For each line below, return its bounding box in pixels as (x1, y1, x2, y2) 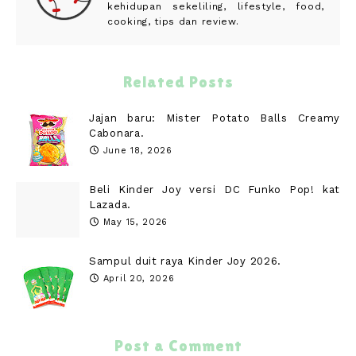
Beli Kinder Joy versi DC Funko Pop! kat (89, 184, 340, 196)
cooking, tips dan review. (107, 16, 239, 28)
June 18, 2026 (103, 145, 172, 157)
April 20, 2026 (103, 273, 175, 284)
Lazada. (89, 199, 131, 211)
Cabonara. (89, 127, 145, 140)
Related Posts (122, 73, 234, 91)
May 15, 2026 (103, 217, 168, 228)
